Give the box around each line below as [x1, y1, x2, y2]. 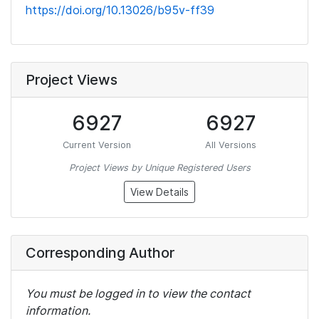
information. [26, 303, 90, 318]
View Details [130, 186, 189, 198]
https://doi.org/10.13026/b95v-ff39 [26, 3, 214, 17]
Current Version [63, 140, 131, 150]
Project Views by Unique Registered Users [68, 162, 251, 173]
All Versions [205, 140, 256, 150]
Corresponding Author [26, 244, 174, 261]
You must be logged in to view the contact [26, 286, 251, 300]
